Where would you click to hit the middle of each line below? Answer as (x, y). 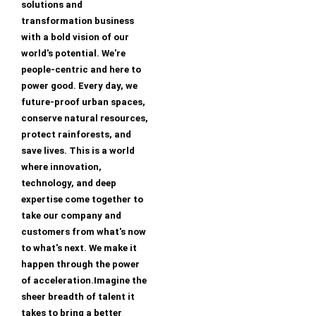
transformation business (78, 21)
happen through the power (80, 265)
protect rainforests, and (76, 135)
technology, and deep (69, 183)
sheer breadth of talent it (78, 297)
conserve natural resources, (85, 119)
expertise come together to (82, 200)
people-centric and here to (81, 70)
